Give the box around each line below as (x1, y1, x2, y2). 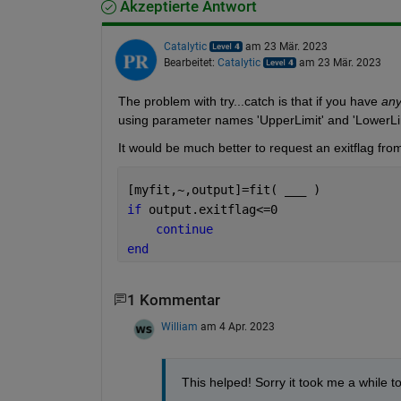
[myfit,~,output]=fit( (126, 182, 285, 197)
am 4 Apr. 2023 (200, 320, 275, 334)
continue (155, 221, 213, 236)
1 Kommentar (126, 291, 220, 309)
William (160, 320, 198, 334)
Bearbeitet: (163, 55, 218, 69)
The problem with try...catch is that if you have (117, 93, 381, 108)
